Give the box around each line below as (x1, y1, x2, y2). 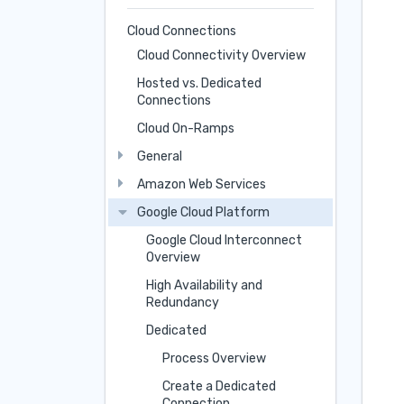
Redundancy (146, 294, 220, 310)
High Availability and (146, 277, 263, 293)
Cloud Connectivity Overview (136, 47, 306, 63)
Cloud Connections (127, 23, 236, 39)
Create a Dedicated (161, 378, 276, 394)
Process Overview (161, 350, 266, 366)
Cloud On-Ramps (136, 120, 234, 136)
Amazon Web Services (136, 176, 266, 192)
